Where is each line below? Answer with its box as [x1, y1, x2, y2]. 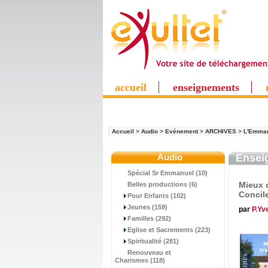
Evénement [165, 128, 198, 135]
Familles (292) [127, 215, 171, 222]
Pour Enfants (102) [127, 192, 186, 199]
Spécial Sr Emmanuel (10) [127, 169, 208, 176]
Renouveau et [127, 249, 171, 256]
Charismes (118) [115, 257, 165, 264]
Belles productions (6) [127, 181, 197, 188]
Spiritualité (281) [127, 237, 179, 245]
